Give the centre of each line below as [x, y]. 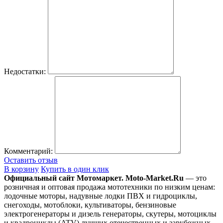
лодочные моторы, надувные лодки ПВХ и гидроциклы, [101, 196]
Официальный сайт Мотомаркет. [64, 178]
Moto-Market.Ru [154, 178]
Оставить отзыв [31, 160]
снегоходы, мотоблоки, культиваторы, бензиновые [90, 205]
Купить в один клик [75, 169]
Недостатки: [25, 72]
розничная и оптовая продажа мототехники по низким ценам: [110, 187]
